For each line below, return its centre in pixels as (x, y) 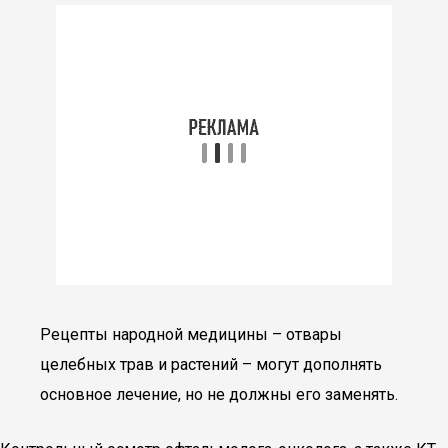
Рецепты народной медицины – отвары (191, 334)
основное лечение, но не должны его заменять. (219, 394)
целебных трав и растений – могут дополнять (211, 364)
